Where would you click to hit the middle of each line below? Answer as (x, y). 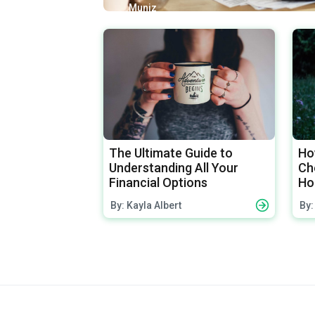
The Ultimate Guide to (171, 153)
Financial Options (158, 182)
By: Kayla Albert (146, 205)
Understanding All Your (174, 167)
